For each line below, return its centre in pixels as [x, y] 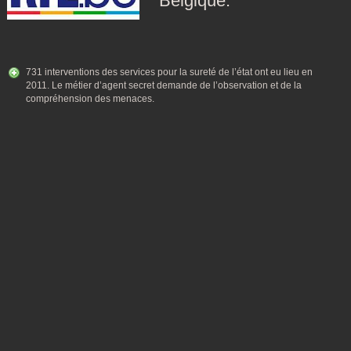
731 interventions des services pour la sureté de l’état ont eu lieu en [169, 72]
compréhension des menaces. [90, 99]
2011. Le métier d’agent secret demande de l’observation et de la [164, 85]
